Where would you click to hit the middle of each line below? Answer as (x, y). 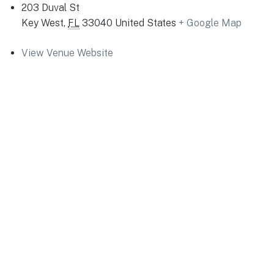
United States (146, 23)
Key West (43, 23)
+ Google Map (210, 23)
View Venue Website (67, 53)
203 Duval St (50, 8)
